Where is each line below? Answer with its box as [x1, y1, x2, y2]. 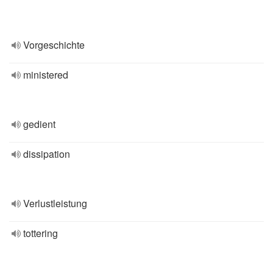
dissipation [23, 147, 70, 161]
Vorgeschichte [23, 38, 85, 52]
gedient [23, 117, 55, 131]
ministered [23, 68, 68, 82]
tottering [23, 226, 58, 240]
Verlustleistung [23, 196, 87, 210]
